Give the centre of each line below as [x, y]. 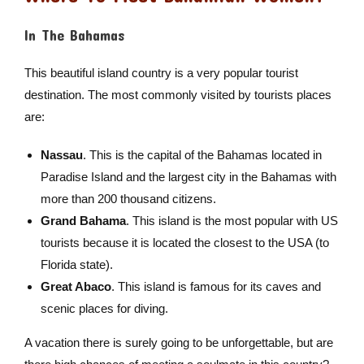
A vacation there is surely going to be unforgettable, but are [178, 343]
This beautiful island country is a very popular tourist [161, 73]
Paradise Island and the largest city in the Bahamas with [188, 177]
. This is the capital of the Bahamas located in [202, 155]
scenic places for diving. [104, 309]
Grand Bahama [83, 221]
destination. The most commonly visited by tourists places [178, 95]
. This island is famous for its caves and [216, 287]
